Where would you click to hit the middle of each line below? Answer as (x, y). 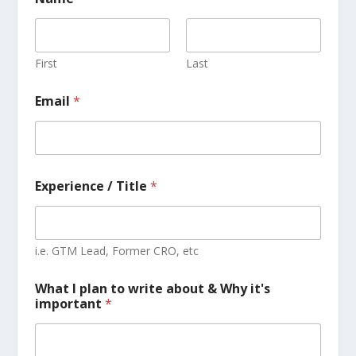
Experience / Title (92, 186)
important (70, 304)
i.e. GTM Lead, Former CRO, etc (116, 251)
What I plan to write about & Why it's (152, 289)
